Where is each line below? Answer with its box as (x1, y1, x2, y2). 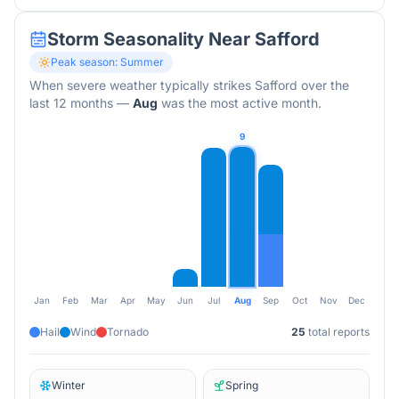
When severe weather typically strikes (29, 77, 255, 93)
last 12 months (29, 95, 113, 110)
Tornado (107, 325, 149, 338)
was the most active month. (158, 95, 322, 110)
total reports (305, 325, 370, 338)
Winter (52, 379, 85, 392)
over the (297, 77, 349, 93)
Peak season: (51, 55, 120, 69)
